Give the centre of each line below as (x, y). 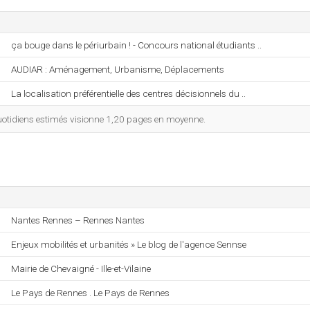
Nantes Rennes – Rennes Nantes (78, 220)
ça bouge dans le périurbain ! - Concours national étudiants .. (136, 45)
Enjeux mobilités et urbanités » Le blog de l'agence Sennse (129, 244)
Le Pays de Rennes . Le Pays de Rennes (90, 293)
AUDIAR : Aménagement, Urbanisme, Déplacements (118, 69)
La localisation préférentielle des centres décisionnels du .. (128, 93)
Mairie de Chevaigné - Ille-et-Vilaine (81, 268)
